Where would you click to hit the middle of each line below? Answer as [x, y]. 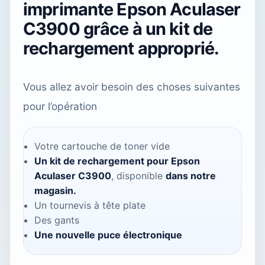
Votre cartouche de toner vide [102, 146]
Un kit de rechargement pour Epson [117, 161]
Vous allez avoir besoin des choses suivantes [132, 87]
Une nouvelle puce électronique [108, 235]
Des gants [57, 220]
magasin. [55, 191]
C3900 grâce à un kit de [118, 29]
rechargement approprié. [121, 49]
